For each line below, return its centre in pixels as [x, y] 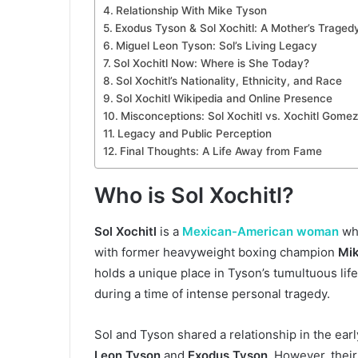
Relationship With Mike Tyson [191, 11]
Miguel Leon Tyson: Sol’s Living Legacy [216, 46]
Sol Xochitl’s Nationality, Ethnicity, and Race [229, 81]
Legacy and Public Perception [194, 134]
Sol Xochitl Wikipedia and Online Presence [224, 99]
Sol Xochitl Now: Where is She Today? [211, 64]
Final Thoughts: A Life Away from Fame [221, 151]
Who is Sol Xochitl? [194, 196]
